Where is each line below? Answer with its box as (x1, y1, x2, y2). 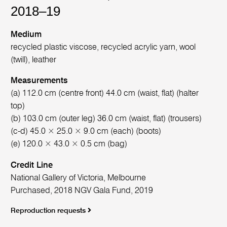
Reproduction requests (11, 207, 88, 215)
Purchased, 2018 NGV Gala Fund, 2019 (11, 186, 154, 195)
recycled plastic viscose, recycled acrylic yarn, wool (11, 43, 196, 52)
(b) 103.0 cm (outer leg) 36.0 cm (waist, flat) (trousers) (11, 115, 202, 124)
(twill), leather (11, 55, 57, 64)
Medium (11, 30, 42, 39)
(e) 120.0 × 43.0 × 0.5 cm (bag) (11, 140, 128, 149)
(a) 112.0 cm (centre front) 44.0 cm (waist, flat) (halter (11, 89, 199, 98)
